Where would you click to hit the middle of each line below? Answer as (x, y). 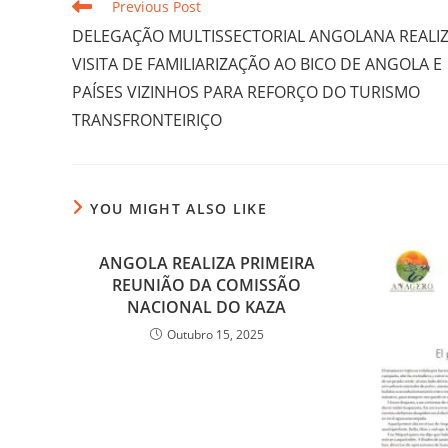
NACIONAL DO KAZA (207, 307)
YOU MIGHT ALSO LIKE (179, 209)
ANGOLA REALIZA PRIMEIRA (206, 263)
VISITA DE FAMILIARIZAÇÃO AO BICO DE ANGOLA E (257, 64)
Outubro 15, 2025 (215, 335)
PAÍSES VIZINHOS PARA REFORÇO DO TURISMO (246, 92)
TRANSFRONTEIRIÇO (147, 120)
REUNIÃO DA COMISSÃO (207, 285)
